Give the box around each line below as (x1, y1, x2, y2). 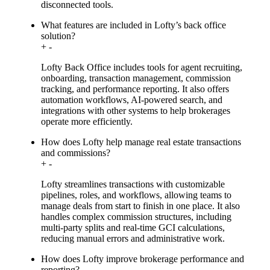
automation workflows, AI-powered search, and (41, 94, 222, 105)
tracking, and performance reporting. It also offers (41, 83, 229, 94)
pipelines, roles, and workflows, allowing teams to (41, 189, 231, 200)
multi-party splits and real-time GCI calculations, (41, 222, 225, 233)
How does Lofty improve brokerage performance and (41, 253, 244, 264)
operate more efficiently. (41, 116, 133, 127)
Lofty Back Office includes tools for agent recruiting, (41, 61, 242, 72)
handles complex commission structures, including (41, 211, 231, 222)
